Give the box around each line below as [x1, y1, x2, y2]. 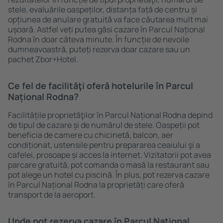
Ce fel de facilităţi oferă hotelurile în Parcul [8, 80, 193, 92]
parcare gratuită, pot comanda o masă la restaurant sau [8, 159, 210, 170]
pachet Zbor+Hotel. [8, 54, 78, 65]
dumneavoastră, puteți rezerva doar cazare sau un [8, 44, 190, 55]
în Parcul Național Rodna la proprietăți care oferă [8, 179, 184, 190]
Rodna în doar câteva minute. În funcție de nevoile [8, 34, 189, 45]
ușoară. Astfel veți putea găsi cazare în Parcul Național [8, 24, 205, 35]
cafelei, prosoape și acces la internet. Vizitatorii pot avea [8, 149, 211, 160]
